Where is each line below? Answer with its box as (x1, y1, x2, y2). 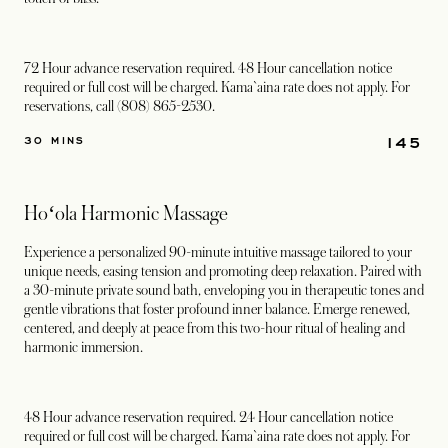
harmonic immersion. (24, 339, 143, 355)
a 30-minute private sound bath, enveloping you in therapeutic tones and (24, 282, 424, 298)
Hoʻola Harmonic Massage (24, 203, 228, 225)
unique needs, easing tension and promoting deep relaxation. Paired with (24, 263, 422, 279)
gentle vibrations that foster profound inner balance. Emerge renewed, (24, 301, 410, 317)
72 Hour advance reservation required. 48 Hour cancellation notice (24, 60, 392, 76)
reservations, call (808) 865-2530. (24, 98, 218, 114)
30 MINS (24, 133, 86, 147)
